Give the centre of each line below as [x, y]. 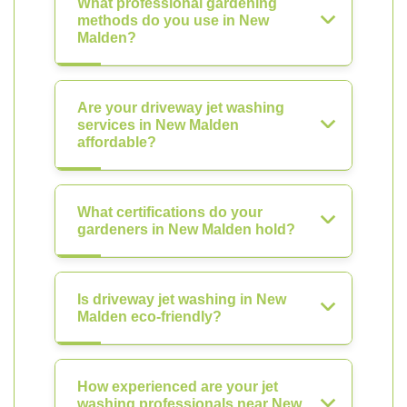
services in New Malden [158, 125]
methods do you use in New [173, 20]
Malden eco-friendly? [149, 317]
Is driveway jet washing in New [182, 299]
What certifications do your [170, 212]
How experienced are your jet [178, 387]
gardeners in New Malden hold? [186, 229]
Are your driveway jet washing [181, 108]
